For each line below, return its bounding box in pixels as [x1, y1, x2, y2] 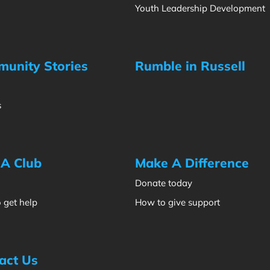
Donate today [135, 177, 192, 189]
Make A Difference [135, 155, 249, 171]
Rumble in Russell [135, 58, 245, 74]
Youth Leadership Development [135, 2, 265, 14]
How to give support [135, 196, 220, 208]
